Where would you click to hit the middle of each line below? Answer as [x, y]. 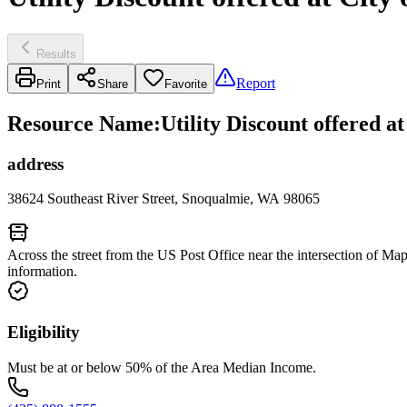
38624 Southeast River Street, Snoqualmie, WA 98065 [164, 199]
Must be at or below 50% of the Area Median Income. [162, 367]
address [35, 164]
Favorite [186, 84]
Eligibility [44, 333]
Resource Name [80, 123]
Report [256, 83]
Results [56, 54]
